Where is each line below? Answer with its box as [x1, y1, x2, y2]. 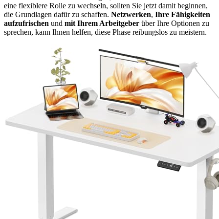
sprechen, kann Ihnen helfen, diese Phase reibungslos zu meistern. [4, 28, 207, 37]
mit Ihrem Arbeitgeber [65, 19, 139, 28]
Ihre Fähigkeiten [155, 10, 210, 19]
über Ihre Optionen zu [139, 19, 209, 28]
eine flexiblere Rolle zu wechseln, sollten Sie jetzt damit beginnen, [4, 1, 208, 10]
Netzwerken [111, 10, 151, 19]
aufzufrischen [4, 19, 49, 28]
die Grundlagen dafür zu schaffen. [4, 10, 111, 19]
